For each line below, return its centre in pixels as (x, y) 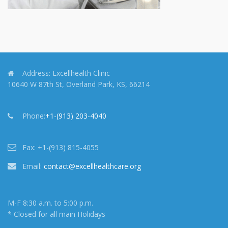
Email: (32, 166)
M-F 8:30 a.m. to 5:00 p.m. (50, 203)
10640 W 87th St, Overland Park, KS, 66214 (79, 84)
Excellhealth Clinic (80, 73)
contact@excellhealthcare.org (92, 166)
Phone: (34, 116)
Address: (36, 73)
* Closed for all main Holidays (56, 214)
